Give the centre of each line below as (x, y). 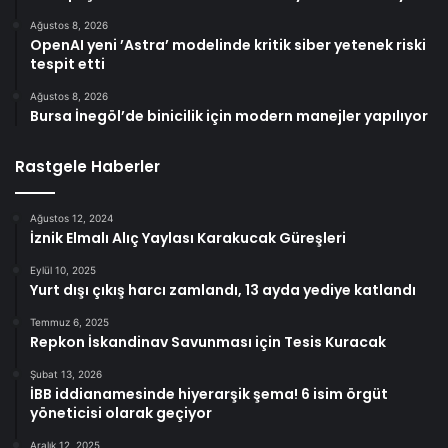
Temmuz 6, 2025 (69, 322)
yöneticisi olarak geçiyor (121, 413)
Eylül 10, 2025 (63, 270)
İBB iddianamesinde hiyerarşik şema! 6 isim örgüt (209, 394)
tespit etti (67, 64)
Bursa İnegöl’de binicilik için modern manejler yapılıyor (229, 116)
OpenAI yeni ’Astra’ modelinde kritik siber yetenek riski (228, 45)
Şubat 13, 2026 (66, 374)
